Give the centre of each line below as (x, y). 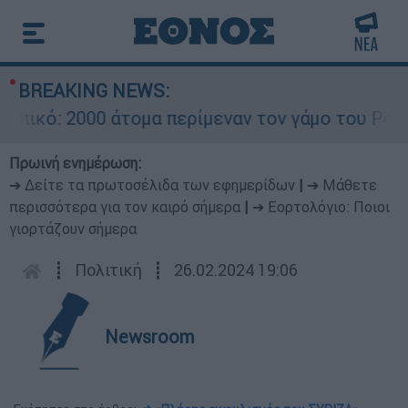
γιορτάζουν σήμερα (73, 229)
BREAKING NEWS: (94, 91)
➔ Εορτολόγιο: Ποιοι (321, 207)
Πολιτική (108, 270)
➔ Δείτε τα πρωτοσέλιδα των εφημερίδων (152, 185)
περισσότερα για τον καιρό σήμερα (125, 207)
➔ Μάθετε (342, 185)
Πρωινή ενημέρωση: (75, 163)
